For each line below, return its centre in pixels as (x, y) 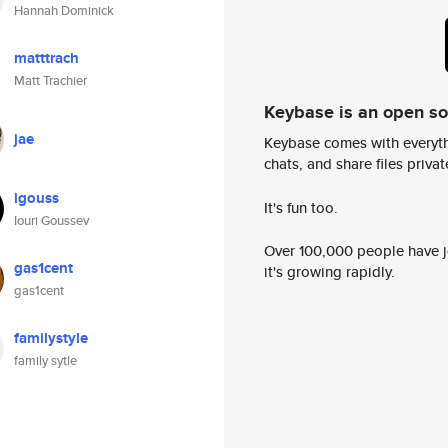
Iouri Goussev (51, 220)
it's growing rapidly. (329, 272)
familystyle (51, 338)
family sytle (45, 360)
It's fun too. (301, 207)
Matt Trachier (50, 80)
